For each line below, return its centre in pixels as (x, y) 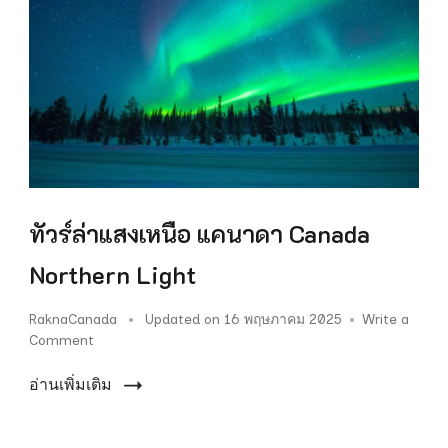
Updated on (184, 319)
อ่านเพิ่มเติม (70, 384)
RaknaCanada (73, 319)
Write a (385, 319)
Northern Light (112, 274)
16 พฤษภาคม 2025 (283, 319)
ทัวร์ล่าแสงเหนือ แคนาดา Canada (199, 233)
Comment (61, 340)
